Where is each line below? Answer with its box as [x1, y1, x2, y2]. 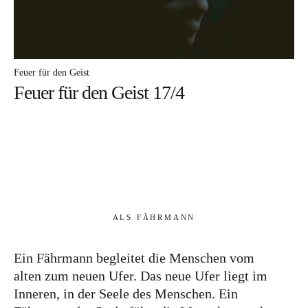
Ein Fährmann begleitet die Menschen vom [14, 250, 254, 266]
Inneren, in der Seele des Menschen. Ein [14, 286, 238, 302]
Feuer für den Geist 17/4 [14, 82, 184, 104]
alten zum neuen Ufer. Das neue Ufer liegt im [14, 268, 267, 284]
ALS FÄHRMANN [112, 213, 196, 222]
